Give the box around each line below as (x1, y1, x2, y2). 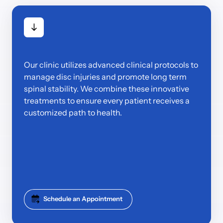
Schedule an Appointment (43, 195, 123, 203)
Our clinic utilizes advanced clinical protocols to (24, 59, 198, 70)
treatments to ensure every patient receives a (24, 95, 190, 106)
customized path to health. (24, 107, 122, 117)
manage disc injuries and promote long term (24, 71, 187, 82)
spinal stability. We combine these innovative (24, 83, 189, 94)
